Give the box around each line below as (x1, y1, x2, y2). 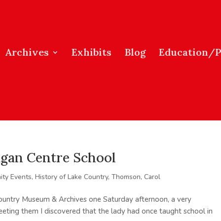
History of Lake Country (35, 172, 109, 182)
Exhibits (72, 46, 111, 58)
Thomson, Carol (111, 172, 161, 182)
